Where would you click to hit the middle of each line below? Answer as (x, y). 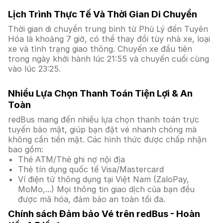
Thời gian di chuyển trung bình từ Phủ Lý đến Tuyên (108, 29)
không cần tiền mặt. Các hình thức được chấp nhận (107, 139)
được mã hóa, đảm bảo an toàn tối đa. (92, 199)
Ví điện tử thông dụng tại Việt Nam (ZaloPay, (104, 179)
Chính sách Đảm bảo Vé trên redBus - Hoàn (104, 214)
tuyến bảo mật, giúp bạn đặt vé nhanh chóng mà (102, 129)
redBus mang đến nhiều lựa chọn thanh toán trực (104, 119)
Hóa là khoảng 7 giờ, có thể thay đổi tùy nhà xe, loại (109, 39)
